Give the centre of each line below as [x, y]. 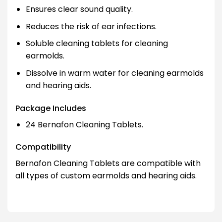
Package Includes [51, 108]
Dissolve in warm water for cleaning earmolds [114, 73]
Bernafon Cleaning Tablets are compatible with [108, 164]
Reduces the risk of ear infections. [91, 26]
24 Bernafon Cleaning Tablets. [84, 124]
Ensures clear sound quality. [79, 9]
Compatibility [43, 147]
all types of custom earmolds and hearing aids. [106, 176]
